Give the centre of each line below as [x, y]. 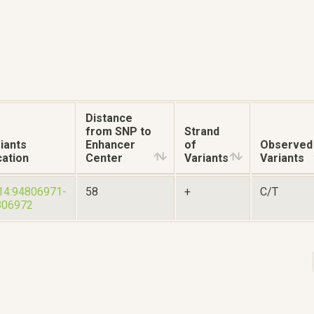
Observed [286, 144]
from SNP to [118, 131]
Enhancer [110, 144]
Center [104, 158]
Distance [109, 118]
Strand [202, 131]
